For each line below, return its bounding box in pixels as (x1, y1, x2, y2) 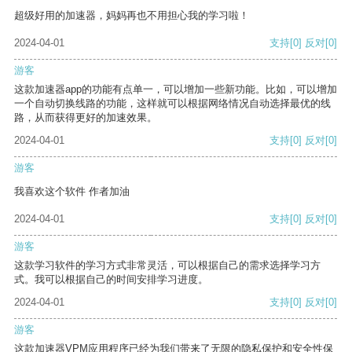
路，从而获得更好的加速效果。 (14, 112, 157, 124)
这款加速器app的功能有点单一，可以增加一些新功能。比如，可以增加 (14, 83, 337, 96)
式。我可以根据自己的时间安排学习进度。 (14, 273, 208, 286)
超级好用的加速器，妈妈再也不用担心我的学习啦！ (14, 9, 249, 22)
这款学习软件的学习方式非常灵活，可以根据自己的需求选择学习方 (14, 259, 321, 272)
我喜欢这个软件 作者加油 (14, 185, 130, 198)
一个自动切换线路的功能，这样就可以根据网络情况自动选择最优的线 (14, 97, 331, 110)
